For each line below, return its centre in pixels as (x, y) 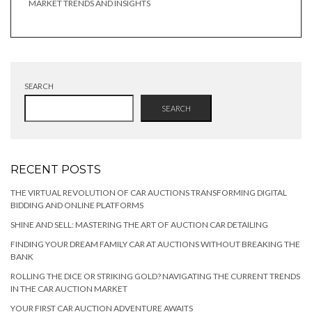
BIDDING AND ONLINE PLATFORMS (77, 205)
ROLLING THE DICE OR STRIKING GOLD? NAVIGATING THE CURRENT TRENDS (155, 276)
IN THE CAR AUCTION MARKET (69, 289)
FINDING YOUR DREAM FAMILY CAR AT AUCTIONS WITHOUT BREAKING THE (155, 244)
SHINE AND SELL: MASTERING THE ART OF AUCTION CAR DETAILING (139, 225)
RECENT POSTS (56, 170)
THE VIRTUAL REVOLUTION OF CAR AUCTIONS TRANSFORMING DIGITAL (149, 193)
